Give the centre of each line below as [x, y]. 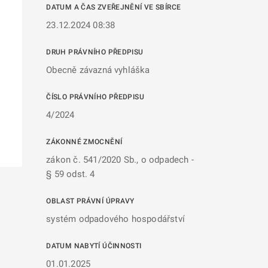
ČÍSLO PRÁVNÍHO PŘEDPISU [95, 97]
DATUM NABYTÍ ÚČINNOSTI [94, 246]
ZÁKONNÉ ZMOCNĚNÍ [84, 142]
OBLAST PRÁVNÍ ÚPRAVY [90, 201]
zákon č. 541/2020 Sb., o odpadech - [120, 160]
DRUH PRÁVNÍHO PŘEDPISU [95, 52]
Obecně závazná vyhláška [98, 70]
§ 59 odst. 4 [71, 174]
